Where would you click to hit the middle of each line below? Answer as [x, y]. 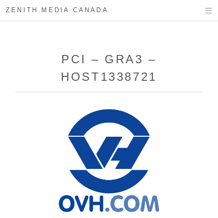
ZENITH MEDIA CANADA [57, 10]
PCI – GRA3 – [109, 59]
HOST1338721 [109, 77]
